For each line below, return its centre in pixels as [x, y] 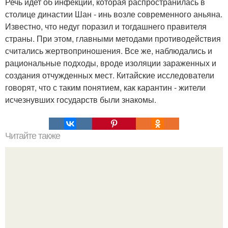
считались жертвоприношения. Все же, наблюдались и [109, 51]
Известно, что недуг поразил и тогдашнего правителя [106, 26]
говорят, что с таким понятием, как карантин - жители [105, 87]
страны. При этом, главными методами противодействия [113, 38]
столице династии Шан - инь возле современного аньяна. [114, 14]
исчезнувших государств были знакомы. [81, 99]
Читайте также [33, 136]
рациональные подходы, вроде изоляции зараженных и [111, 63]
